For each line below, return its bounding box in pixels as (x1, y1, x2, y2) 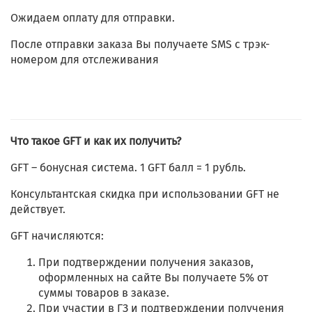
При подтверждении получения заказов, (38, 256, 253, 270)
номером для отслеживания (10, 53, 159, 67)
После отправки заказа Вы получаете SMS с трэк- (10, 38, 270, 52)
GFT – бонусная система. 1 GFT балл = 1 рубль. (10, 161, 246, 175)
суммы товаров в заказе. (38, 286, 169, 300)
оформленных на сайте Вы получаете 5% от (38, 271, 268, 285)
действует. (10, 203, 65, 217)
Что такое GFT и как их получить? (10, 134, 181, 148)
